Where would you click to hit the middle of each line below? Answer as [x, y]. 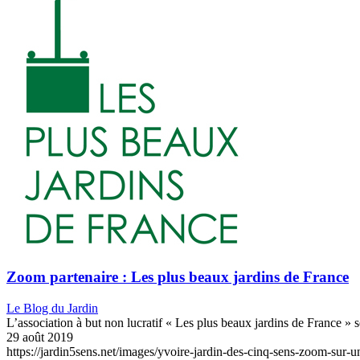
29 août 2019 [40, 337]
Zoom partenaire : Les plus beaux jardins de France [178, 277]
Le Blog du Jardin [52, 308]
